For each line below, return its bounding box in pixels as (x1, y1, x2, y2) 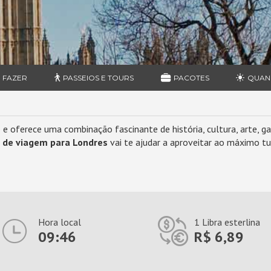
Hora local (38, 216, 81, 228)
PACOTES (173, 73, 209, 82)
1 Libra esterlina (194, 216, 261, 228)
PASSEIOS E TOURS (62, 73, 134, 82)
